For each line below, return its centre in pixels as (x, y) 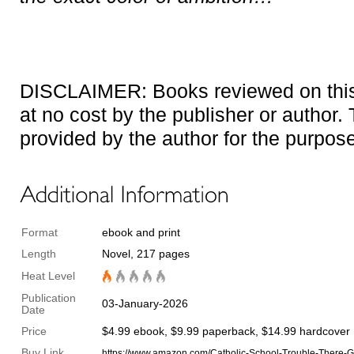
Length (39, 254)
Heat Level (48, 277)
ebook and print (141, 233)
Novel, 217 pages (146, 254)
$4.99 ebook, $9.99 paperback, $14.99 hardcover (226, 332)
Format (40, 233)
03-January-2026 (145, 304)
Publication (49, 299)
